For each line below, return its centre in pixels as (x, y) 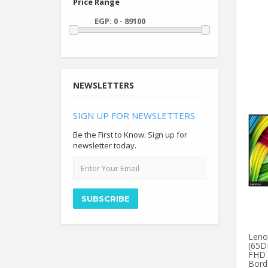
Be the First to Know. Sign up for (130, 135)
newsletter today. (105, 146)
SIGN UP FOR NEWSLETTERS (134, 116)
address (88, 173)
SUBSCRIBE (106, 199)
